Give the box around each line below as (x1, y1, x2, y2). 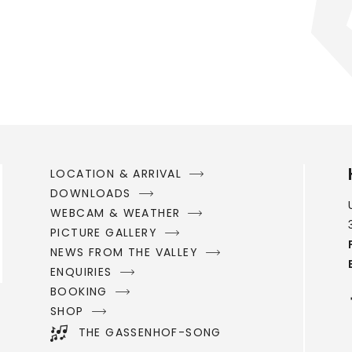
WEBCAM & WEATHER (50, 204, 181, 221)
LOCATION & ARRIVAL (50, 165, 182, 181)
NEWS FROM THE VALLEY (50, 244, 198, 260)
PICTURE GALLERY (50, 224, 157, 240)
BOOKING (50, 283, 108, 299)
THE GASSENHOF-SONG (78, 324, 222, 341)
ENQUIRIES (50, 263, 112, 280)
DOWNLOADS (50, 185, 131, 201)
